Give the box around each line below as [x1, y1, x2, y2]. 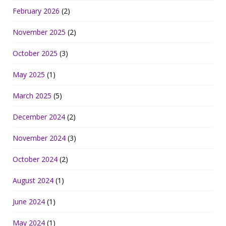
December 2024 [13, 111, 65, 122]
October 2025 [13, 48, 58, 58]
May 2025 [13, 69, 45, 79]
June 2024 [13, 196, 45, 206]
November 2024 [13, 133, 66, 143]
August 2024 [13, 175, 53, 185]
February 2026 [13, 6, 60, 16]
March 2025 [13, 90, 51, 100]
